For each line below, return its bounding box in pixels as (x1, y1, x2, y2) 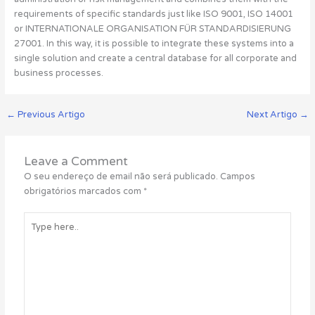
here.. (23, 227, 49, 239)
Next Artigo (247, 109, 300, 121)
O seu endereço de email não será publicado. (24, 170, 219, 182)
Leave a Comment (24, 153, 129, 169)
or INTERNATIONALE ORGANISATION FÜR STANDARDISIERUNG (13, 22, 291, 34)
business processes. (13, 67, 103, 79)
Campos (220, 170, 256, 182)
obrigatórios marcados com (24, 185, 144, 197)
